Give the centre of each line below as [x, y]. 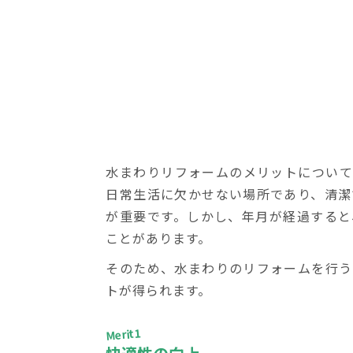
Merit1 [124, 334]
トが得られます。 [159, 290]
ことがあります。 [159, 238]
